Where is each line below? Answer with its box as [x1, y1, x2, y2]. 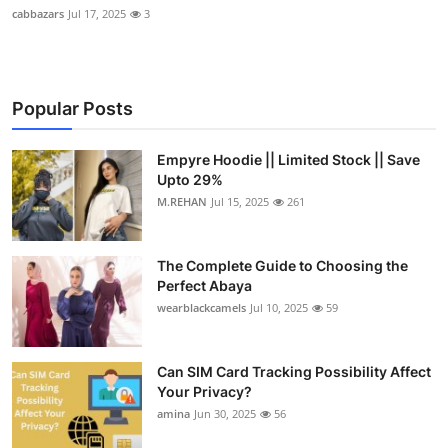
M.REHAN [157, 193, 207, 209]
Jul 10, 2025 [250, 299, 308, 315]
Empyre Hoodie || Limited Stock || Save [157, 150, 420, 168]
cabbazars [12, 5, 64, 21]
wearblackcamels [157, 299, 246, 315]
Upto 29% [157, 170, 223, 188]
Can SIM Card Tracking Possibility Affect [157, 362, 431, 380]
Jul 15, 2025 [211, 193, 269, 209]
